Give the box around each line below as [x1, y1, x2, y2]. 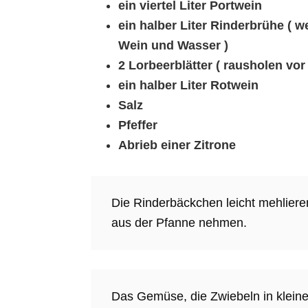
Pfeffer [118, 118, 157, 132]
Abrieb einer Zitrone [118, 138, 236, 152]
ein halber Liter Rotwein [118, 78, 258, 92]
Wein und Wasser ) [118, 38, 228, 52]
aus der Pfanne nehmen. [111, 216, 247, 230]
